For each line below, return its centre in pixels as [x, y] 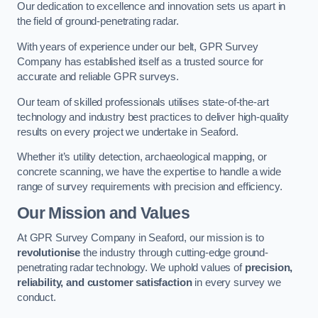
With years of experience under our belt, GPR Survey [138, 46]
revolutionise [49, 253]
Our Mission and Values [103, 213]
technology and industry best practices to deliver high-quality [153, 117]
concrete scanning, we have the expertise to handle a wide [149, 172]
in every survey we [236, 283]
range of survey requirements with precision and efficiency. [150, 187]
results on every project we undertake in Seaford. [128, 132]
